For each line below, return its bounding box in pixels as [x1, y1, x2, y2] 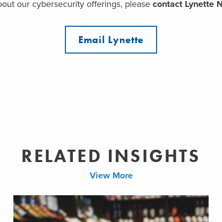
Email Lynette [78, 33, 144, 46]
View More [89, 169, 133, 181]
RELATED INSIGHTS [21, 144, 201, 167]
